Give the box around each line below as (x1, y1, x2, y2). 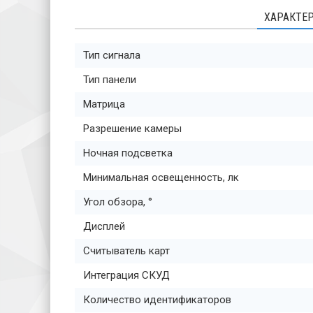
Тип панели (83, 73, 136, 86)
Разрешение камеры (83, 122, 182, 135)
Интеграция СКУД (83, 268, 170, 282)
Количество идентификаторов (83, 293, 231, 306)
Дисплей (83, 219, 125, 233)
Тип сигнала (83, 48, 140, 61)
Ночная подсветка (83, 146, 173, 159)
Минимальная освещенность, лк (83, 170, 239, 184)
